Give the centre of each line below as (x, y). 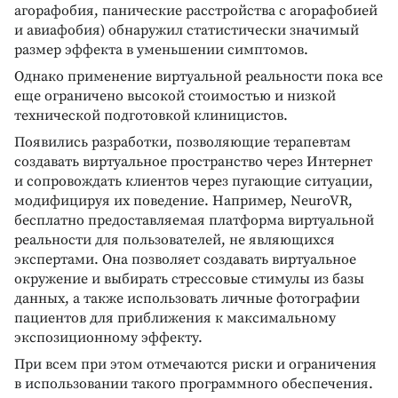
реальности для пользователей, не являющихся (175, 239)
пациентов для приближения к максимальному (175, 318)
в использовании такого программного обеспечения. (194, 383)
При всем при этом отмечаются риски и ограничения (195, 364)
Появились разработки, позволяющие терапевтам (183, 142)
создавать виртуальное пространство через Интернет (193, 161)
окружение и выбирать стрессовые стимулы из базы (189, 279)
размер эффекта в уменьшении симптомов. (161, 49)
